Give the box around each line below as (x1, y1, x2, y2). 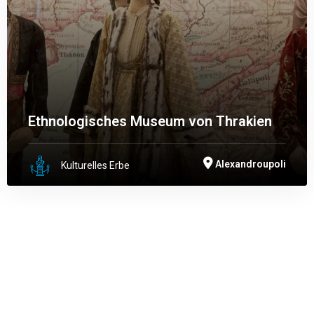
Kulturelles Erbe (61, 160, 130, 172)
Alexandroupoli (215, 158, 286, 170)
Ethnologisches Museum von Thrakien (28, 113, 272, 130)
